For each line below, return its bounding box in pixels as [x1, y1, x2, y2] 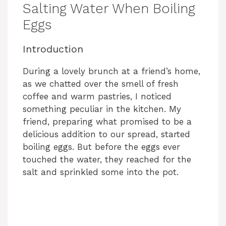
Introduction [23, 42, 83, 55]
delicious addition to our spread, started [23, 129, 190, 139]
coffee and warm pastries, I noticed [23, 91, 172, 101]
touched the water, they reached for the [23, 154, 191, 164]
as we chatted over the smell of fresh [23, 78, 179, 89]
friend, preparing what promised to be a [23, 116, 192, 127]
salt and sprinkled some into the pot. [23, 166, 179, 177]
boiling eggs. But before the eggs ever [23, 141, 180, 152]
